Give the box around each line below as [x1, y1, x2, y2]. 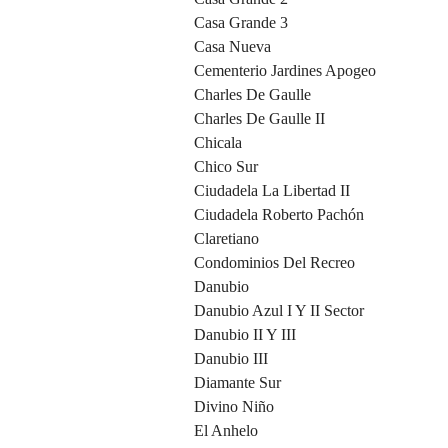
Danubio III [194, 350, 268, 368]
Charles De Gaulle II [194, 110, 325, 128]
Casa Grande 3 [194, 14, 288, 32]
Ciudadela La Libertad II [194, 182, 350, 200]
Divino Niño [194, 398, 274, 416]
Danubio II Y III [194, 326, 296, 344]
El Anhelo [194, 422, 258, 440]
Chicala [194, 134, 242, 152]
